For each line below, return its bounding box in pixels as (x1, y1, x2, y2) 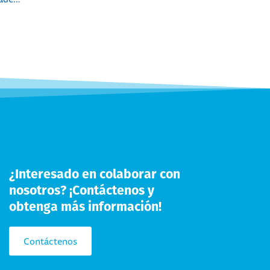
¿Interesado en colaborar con (8, 164, 180, 183)
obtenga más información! (8, 196, 162, 216)
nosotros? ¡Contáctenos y (8, 180, 154, 199)
